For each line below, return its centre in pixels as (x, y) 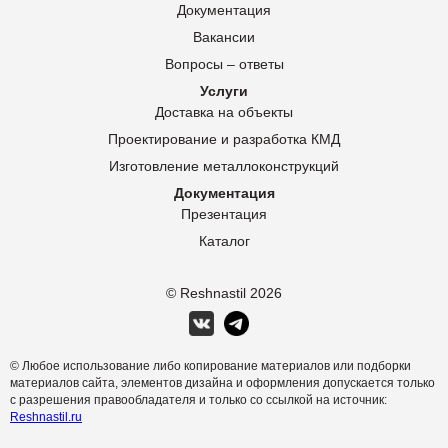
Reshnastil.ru (46, 417)
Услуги (224, 91)
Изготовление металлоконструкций (224, 166)
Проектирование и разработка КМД (224, 139)
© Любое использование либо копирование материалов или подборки (210, 366)
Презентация (224, 214)
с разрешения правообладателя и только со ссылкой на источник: (198, 400)
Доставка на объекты (224, 112)
